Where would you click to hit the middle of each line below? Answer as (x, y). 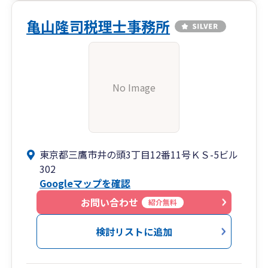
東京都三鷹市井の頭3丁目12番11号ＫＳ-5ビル (139, 154)
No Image (134, 87)
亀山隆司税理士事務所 (98, 26)
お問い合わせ (109, 202)
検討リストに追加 (134, 232)
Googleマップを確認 (85, 183)
